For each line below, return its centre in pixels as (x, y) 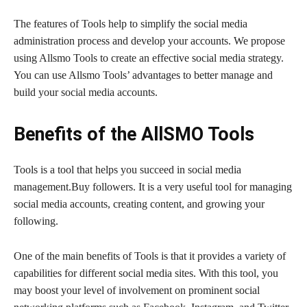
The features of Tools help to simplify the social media (131, 23)
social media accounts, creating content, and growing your (139, 204)
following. (36, 221)
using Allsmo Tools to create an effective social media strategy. (149, 58)
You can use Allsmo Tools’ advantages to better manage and (143, 75)
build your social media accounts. (86, 92)
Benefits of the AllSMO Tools (134, 134)
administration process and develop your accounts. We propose (149, 40)
